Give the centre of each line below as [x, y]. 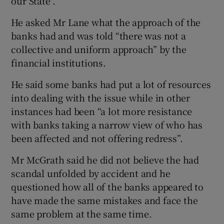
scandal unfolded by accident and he [91, 173]
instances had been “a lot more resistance [102, 111]
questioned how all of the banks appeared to [107, 186]
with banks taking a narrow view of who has [107, 124]
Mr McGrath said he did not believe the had [105, 159]
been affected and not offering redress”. [97, 138]
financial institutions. [58, 62]
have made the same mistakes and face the [104, 200]
